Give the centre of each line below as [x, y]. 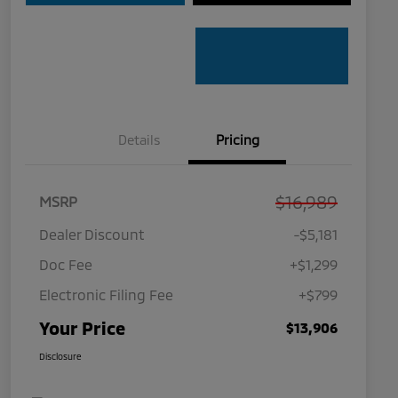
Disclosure [60, 357]
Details [139, 140]
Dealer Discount [92, 235]
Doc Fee [66, 265]
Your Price [82, 328]
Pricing [237, 140]
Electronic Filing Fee [106, 295]
